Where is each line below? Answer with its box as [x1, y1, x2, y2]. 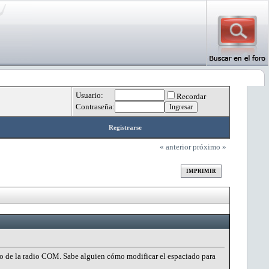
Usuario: [76, 91, 103, 100]
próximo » [193, 142, 227, 151]
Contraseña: [76, 102, 115, 111]
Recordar [177, 92, 206, 101]
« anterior [160, 142, 192, 151]
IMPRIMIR [186, 168, 217, 174]
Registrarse [108, 124, 142, 131]
